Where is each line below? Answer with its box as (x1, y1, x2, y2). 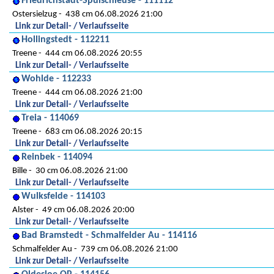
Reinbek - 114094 (21, 152, 92, 162)
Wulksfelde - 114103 (21, 191, 105, 201)
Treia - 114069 (21, 113, 79, 123)
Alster (12, 206, 34, 215)
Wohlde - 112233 (21, 74, 91, 84)
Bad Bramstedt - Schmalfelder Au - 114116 (21, 231, 197, 240)
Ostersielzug (12, 10, 57, 19)
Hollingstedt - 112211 (21, 35, 109, 45)
